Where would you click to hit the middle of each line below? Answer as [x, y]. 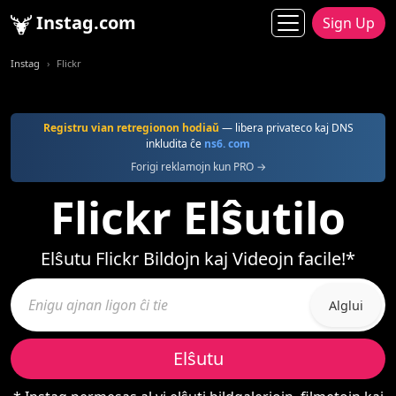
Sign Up [349, 23]
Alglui [346, 305]
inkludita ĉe [175, 144]
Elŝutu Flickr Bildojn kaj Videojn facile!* [198, 259]
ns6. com [227, 144]
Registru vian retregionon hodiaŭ [131, 128]
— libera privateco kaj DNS [286, 128]
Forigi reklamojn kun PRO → [198, 167]
